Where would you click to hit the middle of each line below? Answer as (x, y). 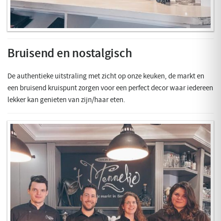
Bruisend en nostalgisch (70, 53)
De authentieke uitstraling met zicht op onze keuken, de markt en (106, 76)
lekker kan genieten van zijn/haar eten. (66, 99)
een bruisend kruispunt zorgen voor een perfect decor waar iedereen (110, 88)
